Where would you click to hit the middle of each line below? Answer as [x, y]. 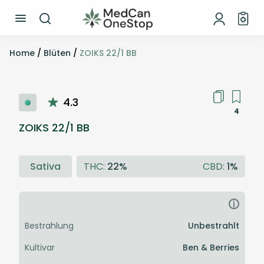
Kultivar [40, 248]
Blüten [57, 53]
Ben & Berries [211, 248]
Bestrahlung [49, 226]
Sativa [45, 167]
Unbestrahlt [214, 226]
